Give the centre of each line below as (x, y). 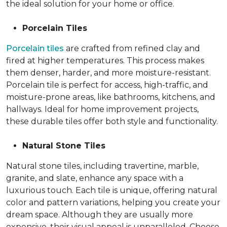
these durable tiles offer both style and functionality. (112, 121)
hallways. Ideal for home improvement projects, (102, 109)
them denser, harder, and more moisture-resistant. (108, 73)
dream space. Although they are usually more (100, 215)
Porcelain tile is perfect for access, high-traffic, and (107, 85)
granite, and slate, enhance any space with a (95, 178)
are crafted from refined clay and (132, 48)
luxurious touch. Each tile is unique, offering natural (112, 190)
